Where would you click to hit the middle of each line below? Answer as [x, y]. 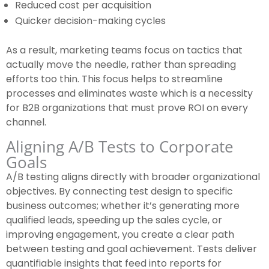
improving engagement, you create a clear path [120, 235]
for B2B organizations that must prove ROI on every [127, 108]
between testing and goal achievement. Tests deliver [131, 249]
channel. [26, 122]
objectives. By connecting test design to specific [119, 192]
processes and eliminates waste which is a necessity [129, 94]
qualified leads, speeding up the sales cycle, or [114, 220]
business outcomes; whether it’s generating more [123, 206]
